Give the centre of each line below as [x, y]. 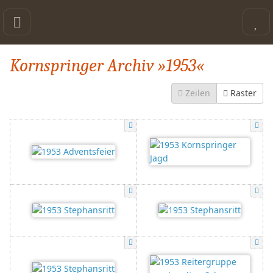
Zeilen [198, 93]
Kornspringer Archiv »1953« [107, 66]
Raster [243, 93]
